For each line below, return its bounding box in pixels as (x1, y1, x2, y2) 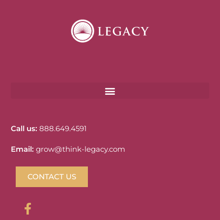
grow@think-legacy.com (36, 144, 126, 154)
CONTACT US (27, 171, 77, 181)
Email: (11, 144, 34, 154)
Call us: (11, 124, 38, 134)
